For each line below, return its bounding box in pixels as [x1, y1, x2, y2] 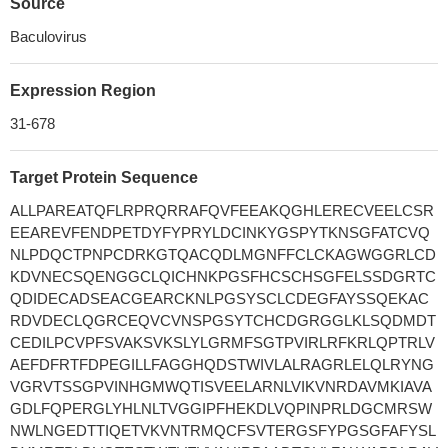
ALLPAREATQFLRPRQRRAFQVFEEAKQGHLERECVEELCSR [10, 202, 434, 219]
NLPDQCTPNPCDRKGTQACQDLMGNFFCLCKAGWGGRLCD [10, 246, 436, 263]
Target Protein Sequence [10, 169, 198, 186]
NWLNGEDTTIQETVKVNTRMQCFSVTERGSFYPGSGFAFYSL [10, 422, 436, 439]
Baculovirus [10, 28, 87, 45]
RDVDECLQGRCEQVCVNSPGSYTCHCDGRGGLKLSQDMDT [10, 312, 436, 329]
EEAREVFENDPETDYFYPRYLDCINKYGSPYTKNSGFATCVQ [10, 224, 430, 241]
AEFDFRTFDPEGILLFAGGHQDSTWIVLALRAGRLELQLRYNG [10, 356, 434, 373]
